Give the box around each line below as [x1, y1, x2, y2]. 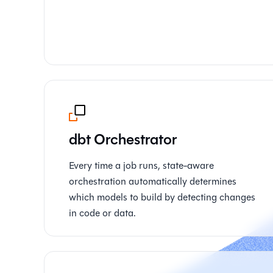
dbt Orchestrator [69, 129, 177, 151]
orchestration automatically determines [69, 174, 236, 188]
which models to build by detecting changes [69, 190, 255, 204]
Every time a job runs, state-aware [69, 158, 214, 172]
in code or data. [69, 206, 136, 220]
